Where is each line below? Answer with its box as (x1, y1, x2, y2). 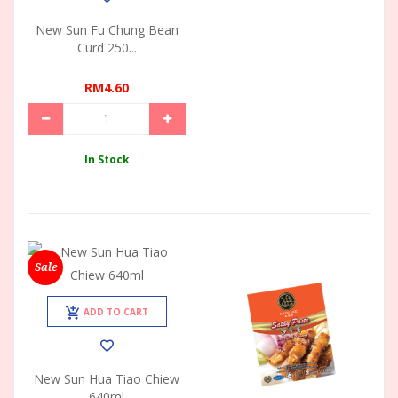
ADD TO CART (83, 305, 148, 318)
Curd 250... (76, 38, 137, 56)
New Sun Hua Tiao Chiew (34, 370, 179, 387)
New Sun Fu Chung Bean (35, 20, 179, 38)
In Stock (84, 151, 129, 166)
